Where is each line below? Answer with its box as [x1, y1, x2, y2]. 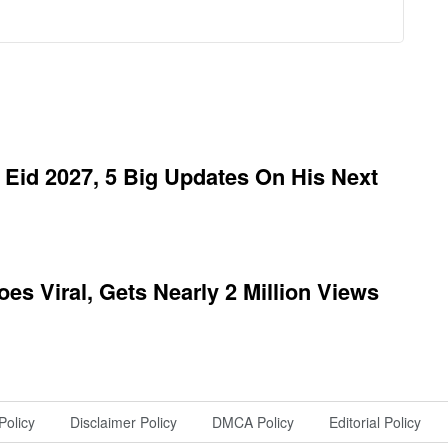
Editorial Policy [328, 411, 421, 432]
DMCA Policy [211, 411, 294, 432]
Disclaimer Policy [69, 411, 177, 432]
